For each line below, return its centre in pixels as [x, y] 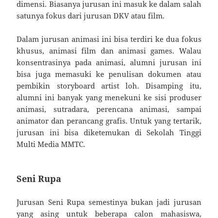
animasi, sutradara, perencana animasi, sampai [109, 109]
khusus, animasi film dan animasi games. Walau [109, 50]
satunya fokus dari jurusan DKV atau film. [91, 15]
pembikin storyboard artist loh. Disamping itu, [109, 85]
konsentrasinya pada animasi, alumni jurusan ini [109, 62]
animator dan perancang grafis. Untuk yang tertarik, [109, 120]
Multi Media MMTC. [51, 144]
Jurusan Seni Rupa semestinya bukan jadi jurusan [109, 202]
